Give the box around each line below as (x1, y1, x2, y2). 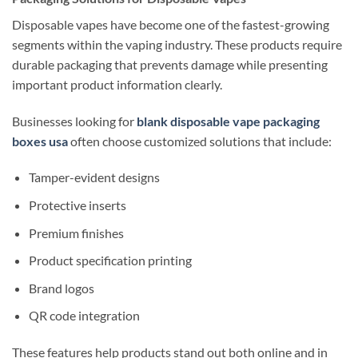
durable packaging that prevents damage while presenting (12, 56, 328, 72)
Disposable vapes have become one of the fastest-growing (12, 16, 329, 32)
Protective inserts (28, 197, 126, 213)
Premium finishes (28, 225, 124, 241)
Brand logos (28, 280, 94, 296)
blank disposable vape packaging (137, 113, 320, 129)
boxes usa (12, 133, 68, 149)
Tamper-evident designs (28, 169, 160, 185)
